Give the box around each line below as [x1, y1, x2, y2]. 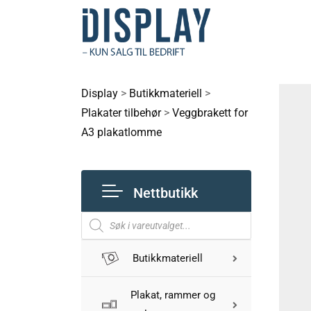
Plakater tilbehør [81, 106, 161, 119]
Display [81, 87, 118, 100]
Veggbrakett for [172, 106, 248, 119]
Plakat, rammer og [130, 289, 215, 301]
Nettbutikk [133, 184, 198, 201]
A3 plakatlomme [81, 126, 162, 139]
